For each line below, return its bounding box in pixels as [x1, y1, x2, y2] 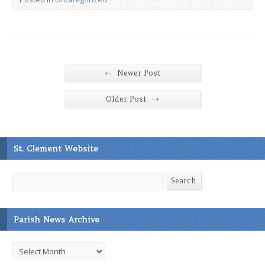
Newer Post [114, 68, 161, 78]
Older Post [106, 94, 149, 104]
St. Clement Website [14, 143, 98, 154]
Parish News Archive [14, 214, 99, 225]
